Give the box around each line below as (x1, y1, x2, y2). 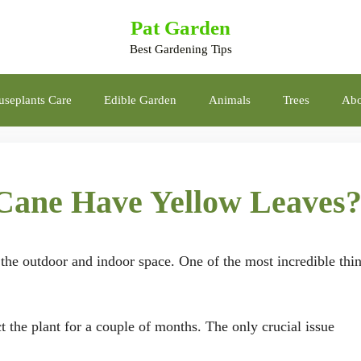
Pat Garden (131, 17, 230, 39)
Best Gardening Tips (129, 43, 232, 56)
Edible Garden (104, 93, 176, 106)
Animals (209, 93, 251, 106)
